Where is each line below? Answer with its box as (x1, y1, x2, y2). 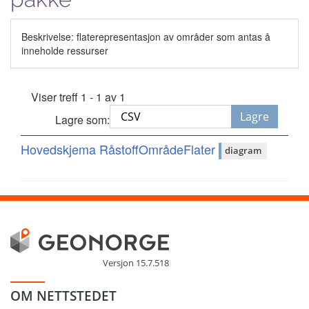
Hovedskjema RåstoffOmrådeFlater (21, 139, 219, 158)
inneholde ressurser (21, 43, 108, 57)
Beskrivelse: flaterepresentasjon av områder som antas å (21, 29, 270, 43)
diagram (225, 144, 261, 157)
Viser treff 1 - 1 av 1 (31, 88, 126, 105)
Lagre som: (55, 111, 110, 128)
